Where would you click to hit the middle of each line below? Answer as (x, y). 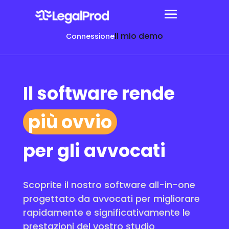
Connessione (90, 36)
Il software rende (99, 93)
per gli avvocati (94, 151)
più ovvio (70, 122)
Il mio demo (139, 36)
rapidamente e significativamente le (106, 212)
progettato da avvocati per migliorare (111, 199)
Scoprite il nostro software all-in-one (109, 185)
